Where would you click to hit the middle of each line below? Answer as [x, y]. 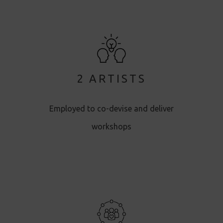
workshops [111, 126]
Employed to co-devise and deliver [111, 108]
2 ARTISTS [111, 78]
